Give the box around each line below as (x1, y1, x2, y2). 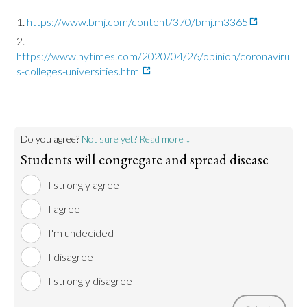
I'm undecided (48, 226, 114, 239)
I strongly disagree (48, 274, 132, 287)
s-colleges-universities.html (16, 64, 141, 77)
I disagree (48, 250, 93, 263)
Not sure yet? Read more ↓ (82, 133, 191, 145)
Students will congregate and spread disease (21, 150, 269, 169)
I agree (48, 202, 80, 215)
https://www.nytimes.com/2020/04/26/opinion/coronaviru (16, 49, 290, 62)
